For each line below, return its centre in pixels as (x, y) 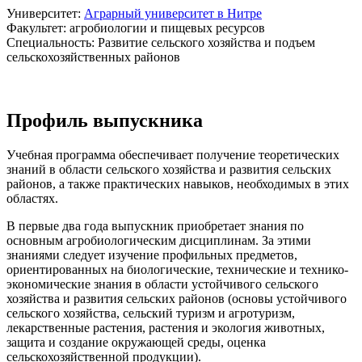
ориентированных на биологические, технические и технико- (177, 269)
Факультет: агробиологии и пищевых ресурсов (136, 27)
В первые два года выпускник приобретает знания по (155, 225)
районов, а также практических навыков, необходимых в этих (178, 183)
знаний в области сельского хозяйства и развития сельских (169, 169)
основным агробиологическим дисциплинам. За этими (159, 240)
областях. (32, 198)
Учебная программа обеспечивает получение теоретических (173, 154)
